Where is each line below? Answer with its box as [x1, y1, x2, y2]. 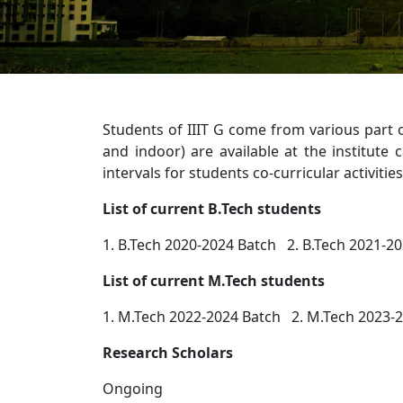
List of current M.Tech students [103, 270, 325, 291]
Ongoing [103, 378, 163, 399]
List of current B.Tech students [103, 198, 321, 219]
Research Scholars [103, 342, 233, 363]
